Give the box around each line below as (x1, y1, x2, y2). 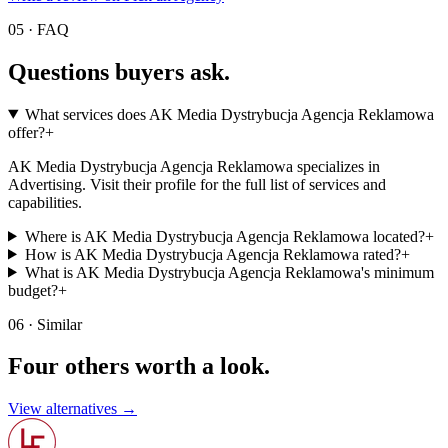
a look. (202, 353, 270, 380)
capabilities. (8, 193, 82, 211)
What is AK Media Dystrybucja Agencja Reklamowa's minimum (24, 263, 434, 281)
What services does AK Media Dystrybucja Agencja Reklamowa (24, 105, 434, 123)
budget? (8, 281, 58, 299)
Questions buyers (8, 58, 184, 85)
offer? (8, 123, 45, 141)
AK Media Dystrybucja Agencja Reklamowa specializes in (8, 157, 380, 175)
